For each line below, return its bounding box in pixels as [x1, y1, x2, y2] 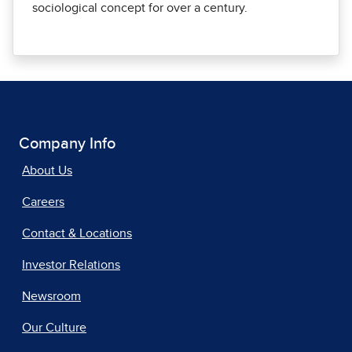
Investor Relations [22, 258, 120, 271]
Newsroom [22, 289, 81, 302]
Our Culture [22, 321, 86, 334]
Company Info [19, 135, 115, 152]
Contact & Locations [22, 226, 132, 240]
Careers [22, 195, 64, 208]
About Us [22, 163, 72, 177]
